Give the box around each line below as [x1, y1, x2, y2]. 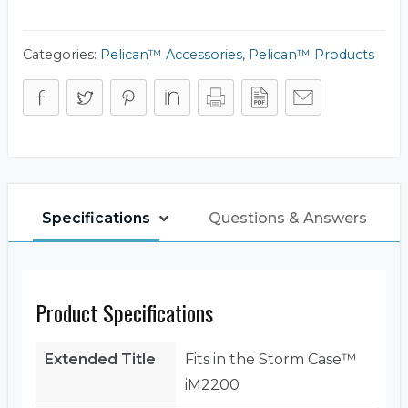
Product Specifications [36, 296, 213, 330]
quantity [64, 58, 125, 76]
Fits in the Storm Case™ [185, 351, 356, 369]
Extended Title [45, 351, 156, 369]
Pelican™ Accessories [100, 46, 242, 64]
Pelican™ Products [249, 46, 374, 64]
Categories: [23, 46, 100, 64]
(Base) [64, 44, 111, 62]
